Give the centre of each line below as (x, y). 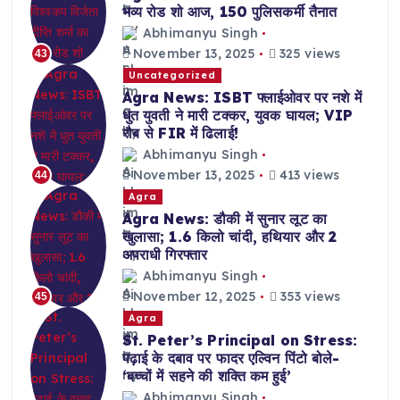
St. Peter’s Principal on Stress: (240, 340)
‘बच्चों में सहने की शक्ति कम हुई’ (206, 375)
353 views (308, 297)
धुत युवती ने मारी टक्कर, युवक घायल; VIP (237, 115)
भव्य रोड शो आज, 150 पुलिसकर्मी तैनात (229, 11)
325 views (308, 54)
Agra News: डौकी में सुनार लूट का (225, 218)
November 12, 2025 (193, 297)
